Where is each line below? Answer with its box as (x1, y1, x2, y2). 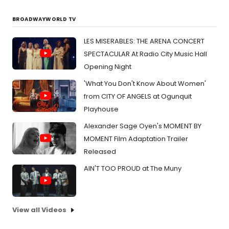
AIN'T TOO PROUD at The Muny (84, 164, 181, 174)
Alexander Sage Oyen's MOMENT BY (84, 121, 201, 131)
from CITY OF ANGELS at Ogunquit (84, 91, 192, 102)
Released (84, 147, 116, 157)
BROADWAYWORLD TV (12, 15, 76, 24)
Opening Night (84, 62, 131, 72)
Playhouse (84, 104, 119, 114)
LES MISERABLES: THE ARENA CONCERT (84, 36, 204, 47)
